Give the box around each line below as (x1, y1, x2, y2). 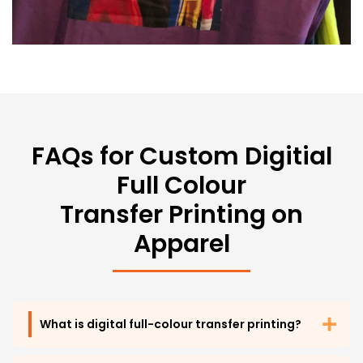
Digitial (244, 139, 332, 173)
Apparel (133, 226, 230, 261)
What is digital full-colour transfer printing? (40, 315, 301, 332)
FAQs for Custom (31, 139, 245, 173)
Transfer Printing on (60, 197, 303, 232)
